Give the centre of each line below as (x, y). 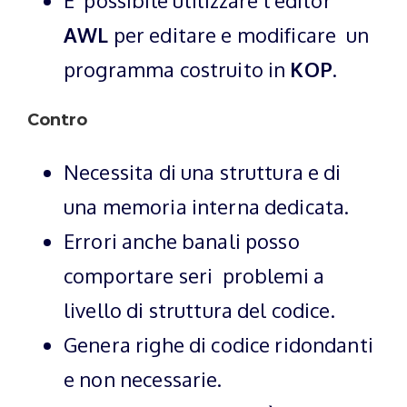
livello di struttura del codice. (199, 309)
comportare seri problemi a (194, 275)
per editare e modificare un (238, 34)
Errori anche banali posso (182, 240)
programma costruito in (177, 69)
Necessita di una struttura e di (203, 171)
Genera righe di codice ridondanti (218, 344)
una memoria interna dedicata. (207, 206)
